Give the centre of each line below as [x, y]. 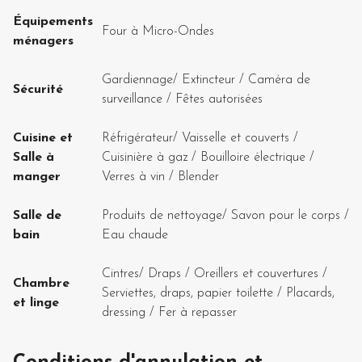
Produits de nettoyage [162, 215]
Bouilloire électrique [253, 157]
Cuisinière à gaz [145, 157]
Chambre [41, 283]
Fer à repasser [198, 312]
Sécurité [38, 89]
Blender [198, 177]
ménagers [43, 41]
